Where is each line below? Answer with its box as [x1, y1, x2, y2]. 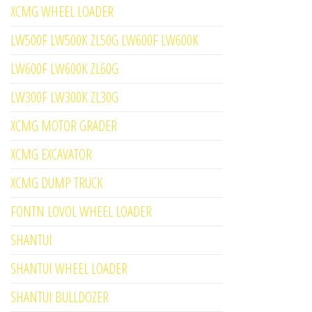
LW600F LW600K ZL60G [10, 59, 118, 79]
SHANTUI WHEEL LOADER [10, 259, 127, 279]
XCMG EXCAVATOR [10, 145, 92, 164]
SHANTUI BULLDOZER [10, 288, 109, 307]
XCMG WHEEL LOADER [10, 2, 114, 22]
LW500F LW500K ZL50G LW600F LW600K [10, 31, 198, 50]
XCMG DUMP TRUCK [10, 173, 103, 193]
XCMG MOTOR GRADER [10, 116, 117, 136]
